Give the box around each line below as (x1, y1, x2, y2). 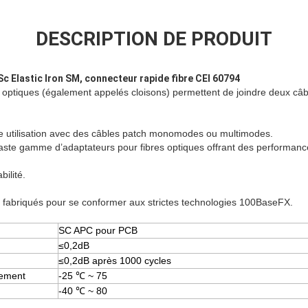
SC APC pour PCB (58, 225, 137, 236)
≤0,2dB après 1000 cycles (58, 255, 171, 267)
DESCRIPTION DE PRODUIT (36, 27, 272, 51)
